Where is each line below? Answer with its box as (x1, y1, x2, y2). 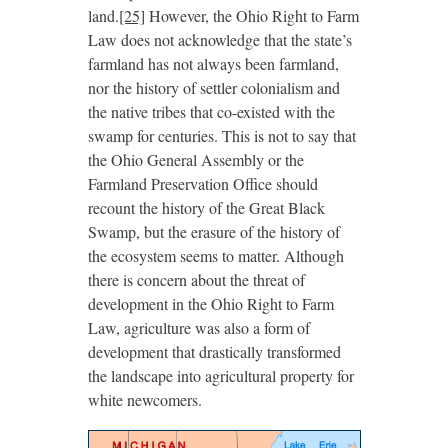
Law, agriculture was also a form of (87, 317, 310, 339)
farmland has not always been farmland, (87, 53, 339, 75)
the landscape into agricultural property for (87, 365, 354, 387)
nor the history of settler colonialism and (87, 77, 340, 99)
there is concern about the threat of (87, 269, 305, 291)
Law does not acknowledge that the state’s (87, 29, 352, 51)
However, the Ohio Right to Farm (144, 5, 359, 27)
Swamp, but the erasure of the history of (87, 221, 340, 243)
